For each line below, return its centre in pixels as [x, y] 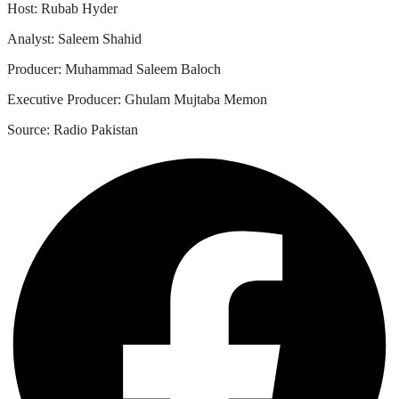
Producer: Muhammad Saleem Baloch [114, 69]
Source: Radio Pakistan [73, 129]
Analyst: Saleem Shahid [74, 38]
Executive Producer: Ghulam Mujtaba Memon [137, 99]
